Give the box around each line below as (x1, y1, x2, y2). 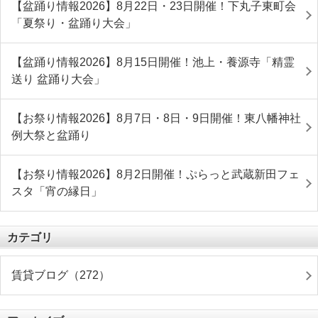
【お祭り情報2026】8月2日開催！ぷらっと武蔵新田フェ (11, 168, 300, 180)
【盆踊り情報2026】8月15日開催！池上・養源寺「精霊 (11, 55, 295, 68)
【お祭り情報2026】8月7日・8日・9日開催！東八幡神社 (11, 111, 301, 124)
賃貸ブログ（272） (11, 268, 110, 281)
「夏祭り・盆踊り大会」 (11, 16, 136, 29)
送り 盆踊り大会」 (11, 72, 105, 85)
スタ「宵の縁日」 (11, 185, 102, 197)
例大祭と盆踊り (11, 128, 91, 141)
